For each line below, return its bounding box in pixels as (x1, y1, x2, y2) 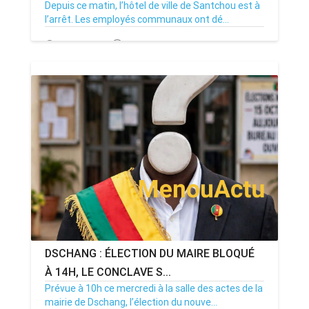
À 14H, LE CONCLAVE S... (45, 264, 171, 279)
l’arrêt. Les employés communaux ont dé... (45, 12, 229, 26)
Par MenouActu (125, 39, 193, 52)
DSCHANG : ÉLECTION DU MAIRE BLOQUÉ (45, 246, 255, 260)
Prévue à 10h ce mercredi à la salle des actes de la (45, 281, 263, 295)
